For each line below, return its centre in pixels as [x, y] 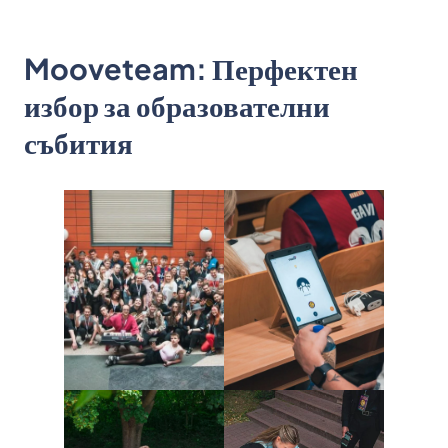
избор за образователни [177, 105]
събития [78, 142]
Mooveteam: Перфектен [191, 68]
